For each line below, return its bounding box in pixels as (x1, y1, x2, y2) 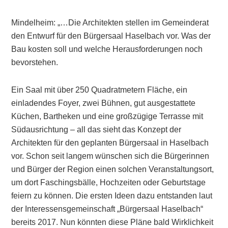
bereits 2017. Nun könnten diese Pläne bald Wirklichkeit (11, 218, 214, 226)
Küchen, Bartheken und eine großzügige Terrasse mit (11, 112, 204, 121)
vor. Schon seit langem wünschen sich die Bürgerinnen (11, 152, 210, 160)
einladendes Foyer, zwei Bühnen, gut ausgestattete (11, 99, 196, 107)
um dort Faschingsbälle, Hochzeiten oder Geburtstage (11, 178, 206, 187)
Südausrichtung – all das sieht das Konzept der (11, 125, 182, 134)
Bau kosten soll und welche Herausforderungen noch (11, 45, 203, 53)
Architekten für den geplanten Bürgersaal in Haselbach (11, 138, 209, 147)
